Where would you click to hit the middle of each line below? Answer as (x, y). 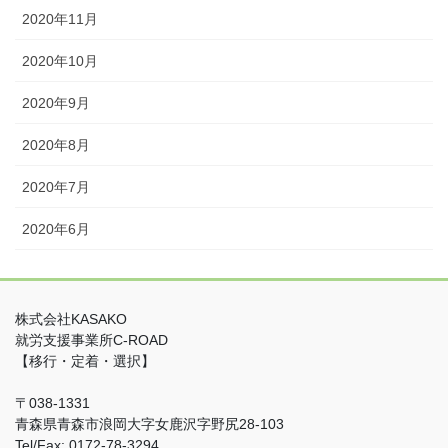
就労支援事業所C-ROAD (91, 339)
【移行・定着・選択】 (85, 360)
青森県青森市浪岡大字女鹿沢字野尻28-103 (149, 423)
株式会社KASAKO (71, 318)
